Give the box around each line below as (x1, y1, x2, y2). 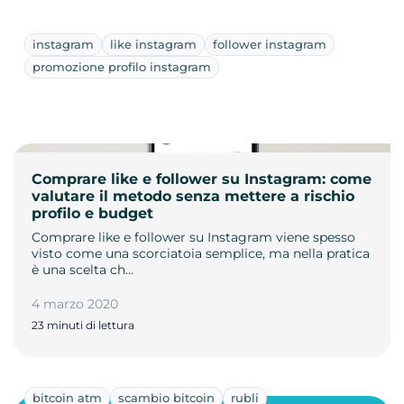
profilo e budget (32, 205, 153, 223)
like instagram (110, 37, 197, 52)
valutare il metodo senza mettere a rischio (32, 188, 354, 206)
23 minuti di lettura (32, 318, 134, 333)
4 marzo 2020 (32, 296, 118, 313)
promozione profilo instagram (32, 60, 211, 75)
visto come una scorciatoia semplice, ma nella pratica (32, 245, 370, 262)
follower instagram (213, 37, 326, 52)
